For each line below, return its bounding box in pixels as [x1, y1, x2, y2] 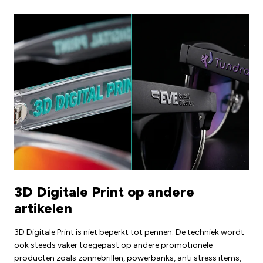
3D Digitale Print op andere [14, 183, 194, 201]
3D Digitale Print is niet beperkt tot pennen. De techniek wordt [14, 227, 244, 238]
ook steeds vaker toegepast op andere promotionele [14, 240, 213, 251]
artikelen [14, 200, 72, 217]
